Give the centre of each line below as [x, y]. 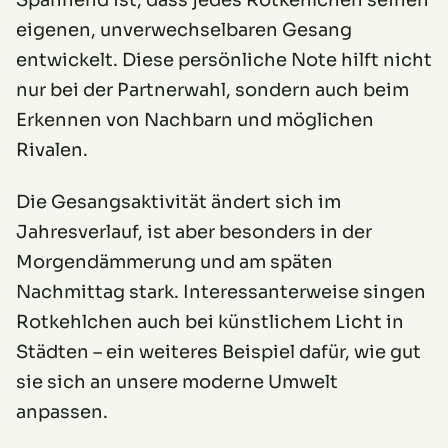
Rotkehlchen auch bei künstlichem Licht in [210, 322]
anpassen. [62, 412]
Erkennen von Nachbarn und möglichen [195, 120]
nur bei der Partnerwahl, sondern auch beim [212, 90]
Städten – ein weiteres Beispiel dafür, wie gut [218, 352]
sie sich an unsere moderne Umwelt [177, 382]
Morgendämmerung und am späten [174, 262]
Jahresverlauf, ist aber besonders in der [194, 232]
